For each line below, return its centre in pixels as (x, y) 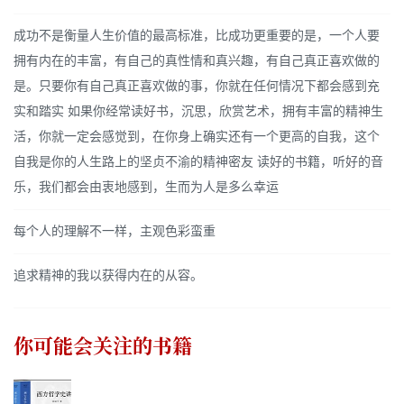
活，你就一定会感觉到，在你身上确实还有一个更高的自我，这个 (197, 137)
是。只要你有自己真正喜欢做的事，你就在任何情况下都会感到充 (197, 87)
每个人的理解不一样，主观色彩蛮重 (115, 232)
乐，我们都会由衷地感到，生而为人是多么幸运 (146, 188)
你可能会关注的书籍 (103, 347)
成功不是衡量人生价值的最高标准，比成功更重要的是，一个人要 (197, 36)
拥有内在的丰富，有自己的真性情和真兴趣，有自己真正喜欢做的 (197, 61)
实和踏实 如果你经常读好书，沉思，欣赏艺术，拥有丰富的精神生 (198, 112)
